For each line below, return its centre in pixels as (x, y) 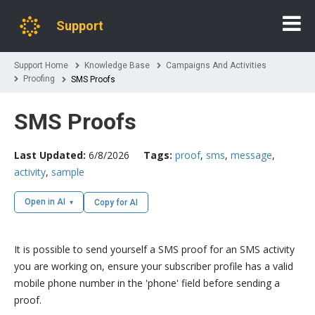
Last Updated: (50, 155)
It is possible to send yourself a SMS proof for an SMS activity (154, 249)
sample (68, 172)
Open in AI (45, 202)
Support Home (41, 65)
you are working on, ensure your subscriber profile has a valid (154, 266)
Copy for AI (116, 202)
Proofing (39, 79)
